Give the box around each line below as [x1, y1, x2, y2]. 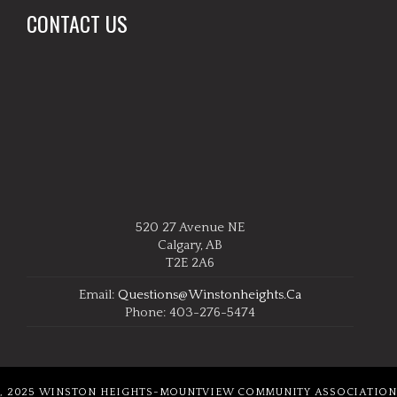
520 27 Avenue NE [135, 219, 245, 235]
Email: [78, 286, 118, 302]
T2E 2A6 [165, 254, 214, 270]
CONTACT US [27, 7, 128, 39]
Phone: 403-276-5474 [124, 304, 255, 320]
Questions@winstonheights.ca [117, 286, 301, 302]
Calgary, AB [157, 237, 222, 253]
